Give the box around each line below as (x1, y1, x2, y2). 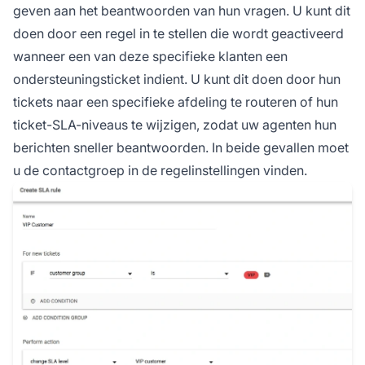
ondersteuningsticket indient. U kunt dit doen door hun (13, 71, 341, 88)
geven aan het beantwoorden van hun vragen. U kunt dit (13, 2, 350, 20)
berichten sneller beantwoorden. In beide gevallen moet (13, 139, 349, 156)
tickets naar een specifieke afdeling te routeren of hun (13, 94, 338, 111)
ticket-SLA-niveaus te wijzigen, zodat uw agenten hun (13, 117, 336, 134)
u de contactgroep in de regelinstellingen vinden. (13, 162, 307, 179)
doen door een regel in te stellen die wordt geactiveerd (13, 25, 344, 42)
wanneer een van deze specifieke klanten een (13, 48, 288, 65)
